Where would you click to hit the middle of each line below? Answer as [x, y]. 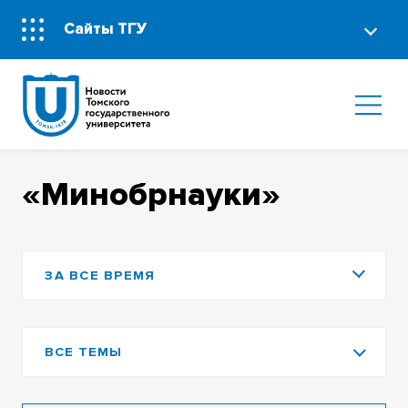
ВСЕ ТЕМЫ [84, 352]
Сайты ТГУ [106, 29]
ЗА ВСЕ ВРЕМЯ [100, 276]
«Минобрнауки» [152, 195]
